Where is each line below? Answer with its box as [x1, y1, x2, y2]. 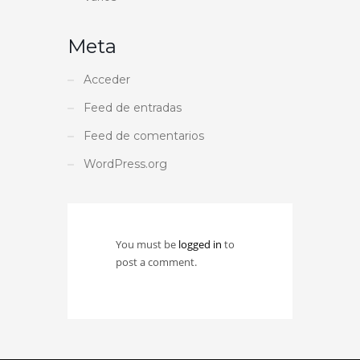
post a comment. [116, 254, 197, 269]
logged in [178, 236, 224, 252]
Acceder [84, 72, 130, 87]
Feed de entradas [84, 100, 182, 115]
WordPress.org [84, 156, 167, 171]
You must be [116, 236, 178, 252]
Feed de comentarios [84, 128, 204, 143]
